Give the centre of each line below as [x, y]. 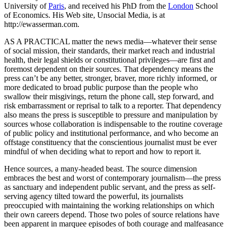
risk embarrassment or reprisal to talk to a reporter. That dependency [113, 105]
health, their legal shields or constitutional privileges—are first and [110, 60]
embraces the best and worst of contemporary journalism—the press [112, 178]
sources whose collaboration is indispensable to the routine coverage [113, 124]
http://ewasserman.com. [42, 24]
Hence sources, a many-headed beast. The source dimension [101, 168]
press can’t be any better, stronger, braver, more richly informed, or [110, 78]
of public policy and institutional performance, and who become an [111, 133]
